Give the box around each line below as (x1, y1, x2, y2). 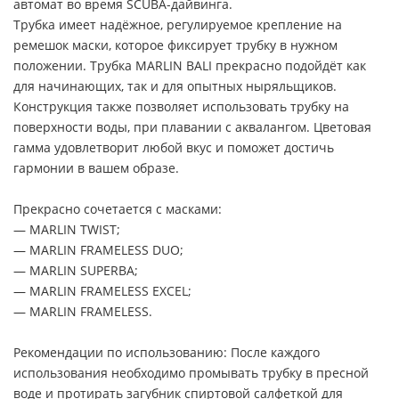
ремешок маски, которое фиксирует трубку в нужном (13, 36, 338, 53)
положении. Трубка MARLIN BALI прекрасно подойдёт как (13, 56, 366, 74)
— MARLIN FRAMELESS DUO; (13, 240, 183, 258)
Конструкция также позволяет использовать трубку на (13, 97, 349, 115)
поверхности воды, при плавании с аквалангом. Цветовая (13, 118, 371, 135)
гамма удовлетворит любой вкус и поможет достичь (13, 138, 334, 156)
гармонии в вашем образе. (13, 159, 179, 176)
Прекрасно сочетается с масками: (13, 199, 222, 217)
